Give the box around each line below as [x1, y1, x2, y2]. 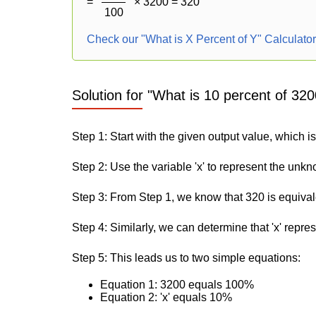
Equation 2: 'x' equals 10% [100, 291, 232, 303]
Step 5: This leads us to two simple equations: [72, 252, 300, 264]
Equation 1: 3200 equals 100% [100, 279, 254, 291]
